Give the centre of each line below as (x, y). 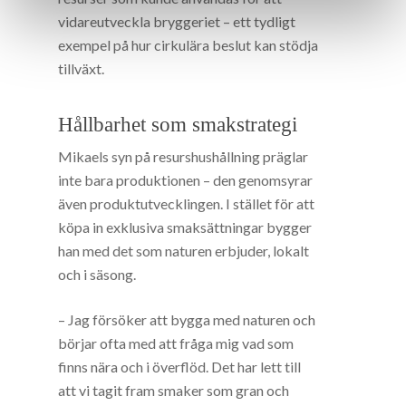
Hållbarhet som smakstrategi (178, 125)
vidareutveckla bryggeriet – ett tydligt (177, 22)
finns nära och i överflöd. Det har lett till (180, 367)
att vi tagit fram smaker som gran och (174, 391)
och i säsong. (97, 275)
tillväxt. (82, 69)
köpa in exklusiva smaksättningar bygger (185, 227)
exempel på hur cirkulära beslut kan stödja (188, 45)
